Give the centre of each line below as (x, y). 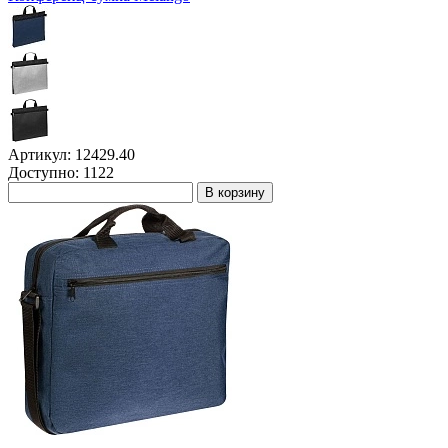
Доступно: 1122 (63, 173)
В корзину (235, 193)
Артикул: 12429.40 (71, 155)
